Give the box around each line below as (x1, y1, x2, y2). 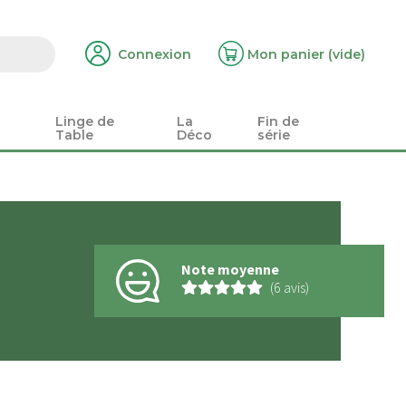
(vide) (328, 46, 365, 63)
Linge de (54, 113, 114, 130)
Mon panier (247, 46, 324, 63)
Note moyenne (181, 260, 279, 278)
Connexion (118, 46, 191, 63)
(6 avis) (270, 278, 309, 296)
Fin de (257, 113, 300, 130)
